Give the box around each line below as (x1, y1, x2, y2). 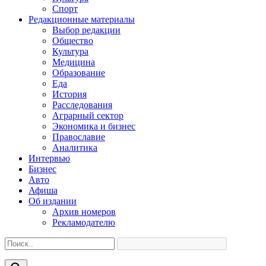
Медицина (52, 57, 95, 67)
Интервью (28, 153, 70, 163)
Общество (52, 36, 93, 46)
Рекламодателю (52, 217, 115, 227)
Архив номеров (52, 207, 116, 217)
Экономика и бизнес (52, 121, 135, 131)
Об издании (28, 196, 77, 206)
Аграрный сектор (52, 110, 123, 121)
